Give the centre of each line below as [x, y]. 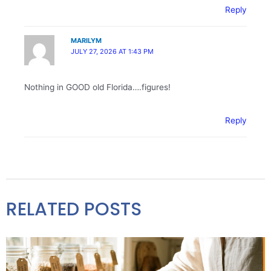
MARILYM [87, 40]
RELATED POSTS [74, 209]
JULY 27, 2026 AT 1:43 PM [113, 51]
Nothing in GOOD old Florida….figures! [97, 87]
